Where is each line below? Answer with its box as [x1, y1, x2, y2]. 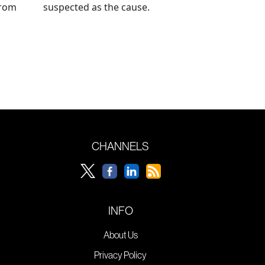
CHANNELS [92, 138, 149, 153]
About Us [103, 228, 138, 241]
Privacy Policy [94, 248, 147, 261]
